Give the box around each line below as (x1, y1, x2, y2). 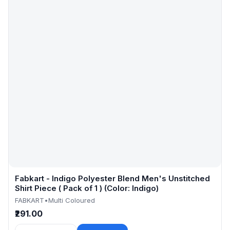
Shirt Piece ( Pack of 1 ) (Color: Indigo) (15, 183, 159, 194)
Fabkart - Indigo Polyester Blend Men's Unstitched (15, 174, 210, 184)
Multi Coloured (48, 196, 95, 205)
